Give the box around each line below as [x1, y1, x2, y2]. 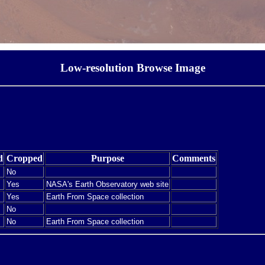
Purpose [91, 153, 124, 163]
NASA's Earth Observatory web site [46, 179, 169, 189]
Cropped [7, 153, 43, 163]
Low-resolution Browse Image [60, 61, 205, 74]
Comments [172, 153, 215, 163]
